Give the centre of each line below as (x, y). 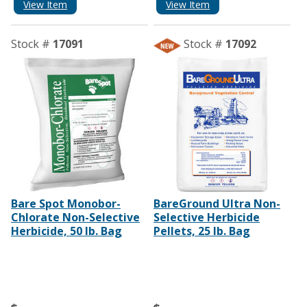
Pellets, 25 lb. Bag (201, 231)
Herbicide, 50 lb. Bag (66, 231)
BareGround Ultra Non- (217, 204)
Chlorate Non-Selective (75, 218)
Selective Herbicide (206, 218)
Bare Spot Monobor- (66, 204)
